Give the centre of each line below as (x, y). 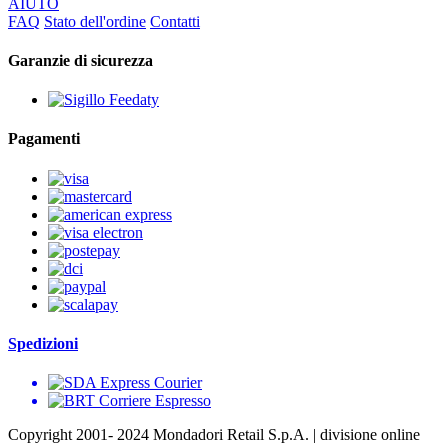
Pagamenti (44, 139)
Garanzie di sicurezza (80, 60)
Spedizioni (43, 343)
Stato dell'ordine (95, 21)
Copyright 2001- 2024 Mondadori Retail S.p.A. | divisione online (214, 435)
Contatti (175, 21)
